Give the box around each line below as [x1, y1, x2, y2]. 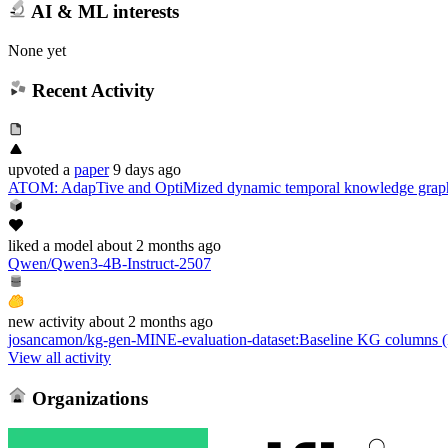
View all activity [8, 348, 111, 366]
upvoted [8, 160, 59, 178]
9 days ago [113, 160, 181, 178]
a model [39, 236, 93, 254]
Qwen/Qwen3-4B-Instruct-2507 [8, 254, 211, 272]
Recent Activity [26, 80, 155, 102]
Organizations [26, 387, 148, 409]
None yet [8, 41, 66, 59]
